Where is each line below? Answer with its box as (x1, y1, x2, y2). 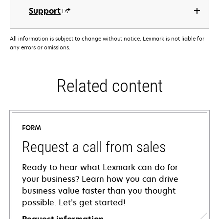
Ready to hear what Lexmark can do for (22, 162, 178, 173)
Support (29, 5, 61, 16)
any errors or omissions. (10, 44, 70, 51)
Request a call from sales (22, 138, 166, 156)
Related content (56, 76, 163, 97)
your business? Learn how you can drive (22, 174, 178, 185)
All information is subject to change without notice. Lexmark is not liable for (10, 35, 204, 43)
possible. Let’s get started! (22, 197, 126, 208)
